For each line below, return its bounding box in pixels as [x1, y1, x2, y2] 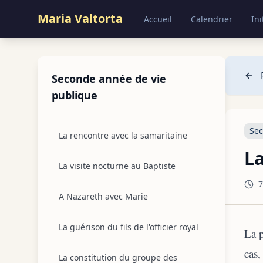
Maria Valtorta [38, 11, 123, 26]
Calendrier [191, 14, 232, 25]
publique [52, 88, 97, 102]
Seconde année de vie [52, 72, 166, 86]
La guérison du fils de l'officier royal [59, 221, 198, 232]
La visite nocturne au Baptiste [59, 160, 176, 171]
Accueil [144, 14, 172, 25]
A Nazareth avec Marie [59, 191, 148, 202]
